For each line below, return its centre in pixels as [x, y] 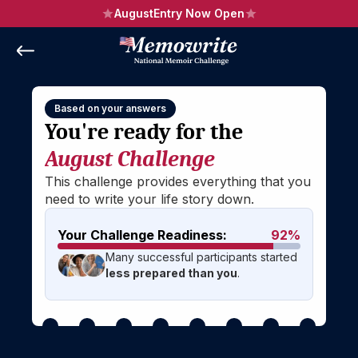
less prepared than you [171, 273]
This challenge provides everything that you [178, 181]
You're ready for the [146, 132]
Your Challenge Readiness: [142, 235]
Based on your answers [110, 108]
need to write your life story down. [149, 199]
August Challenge [130, 159]
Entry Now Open [199, 13]
